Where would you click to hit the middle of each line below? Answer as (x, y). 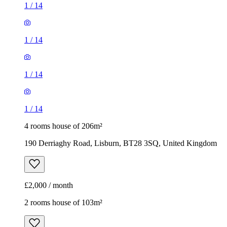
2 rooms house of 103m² (63, 203)
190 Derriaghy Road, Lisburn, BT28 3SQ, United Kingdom (121, 143)
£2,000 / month (49, 185)
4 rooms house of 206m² (63, 126)
